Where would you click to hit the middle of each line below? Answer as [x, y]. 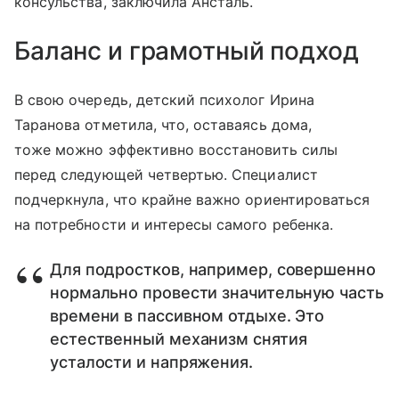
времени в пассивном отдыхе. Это [187, 316]
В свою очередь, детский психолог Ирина [164, 100]
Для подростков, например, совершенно [213, 270]
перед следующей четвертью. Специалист [166, 175]
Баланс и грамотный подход [187, 51]
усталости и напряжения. [151, 362]
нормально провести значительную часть [217, 293]
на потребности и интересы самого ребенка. [174, 225]
